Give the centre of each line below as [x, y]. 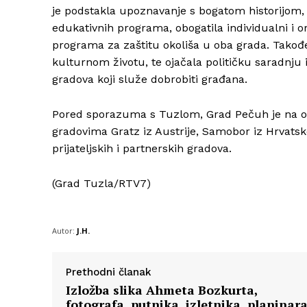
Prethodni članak [109, 272]
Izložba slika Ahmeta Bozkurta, [162, 290]
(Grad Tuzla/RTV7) [101, 184]
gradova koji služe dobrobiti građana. [150, 79]
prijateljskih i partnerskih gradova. [142, 149]
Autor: [63, 231]
